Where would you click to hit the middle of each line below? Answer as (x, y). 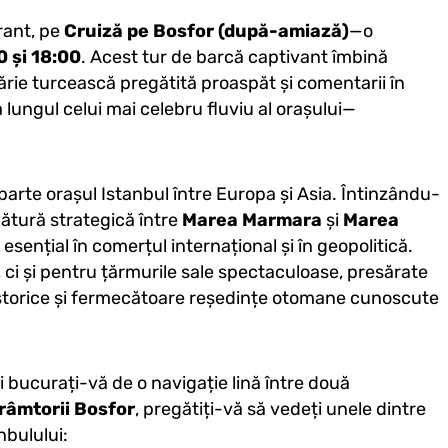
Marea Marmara (251, 220)
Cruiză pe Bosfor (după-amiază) (206, 31)
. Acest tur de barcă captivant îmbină (234, 57)
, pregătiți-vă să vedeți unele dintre (280, 409)
